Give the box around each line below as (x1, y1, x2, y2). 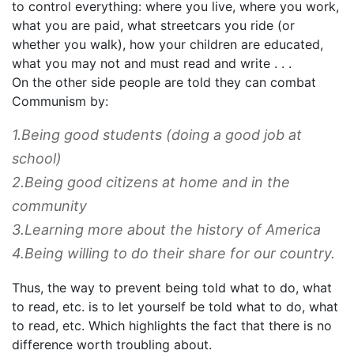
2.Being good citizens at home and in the (12, 173, 290, 190)
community (12, 197, 87, 214)
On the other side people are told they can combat (12, 73, 316, 90)
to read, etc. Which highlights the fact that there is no (12, 317, 332, 333)
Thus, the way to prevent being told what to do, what (12, 279, 332, 296)
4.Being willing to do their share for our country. (12, 244, 335, 262)
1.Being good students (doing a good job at (12, 126, 302, 143)
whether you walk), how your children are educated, (12, 36, 323, 52)
